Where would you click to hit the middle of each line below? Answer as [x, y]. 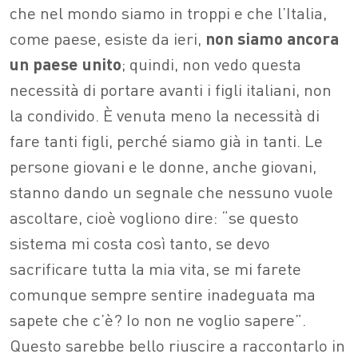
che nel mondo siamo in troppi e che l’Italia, [168, 13]
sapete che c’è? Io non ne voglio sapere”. [158, 320]
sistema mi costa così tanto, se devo [140, 243]
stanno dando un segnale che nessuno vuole [171, 192]
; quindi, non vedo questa [211, 64]
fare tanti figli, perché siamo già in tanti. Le [166, 141]
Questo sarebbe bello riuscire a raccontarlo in [177, 345]
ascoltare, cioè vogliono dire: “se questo [154, 217]
